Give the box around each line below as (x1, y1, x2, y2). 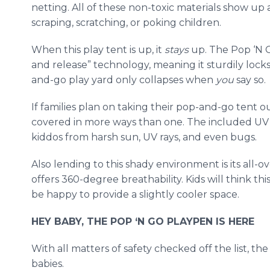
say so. (236, 74, 266, 86)
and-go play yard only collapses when (31, 74, 216, 86)
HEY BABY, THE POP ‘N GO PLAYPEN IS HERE (31, 216, 254, 227)
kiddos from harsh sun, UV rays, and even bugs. (31, 131, 259, 143)
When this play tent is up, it (31, 44, 165, 55)
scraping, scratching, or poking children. (31, 17, 224, 28)
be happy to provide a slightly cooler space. (31, 189, 242, 200)
